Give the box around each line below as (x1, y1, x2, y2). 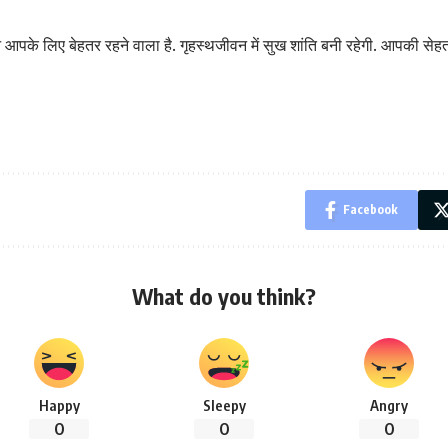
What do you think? (132, 282, 316, 311)
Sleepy (202, 396, 246, 415)
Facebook (343, 202, 398, 218)
